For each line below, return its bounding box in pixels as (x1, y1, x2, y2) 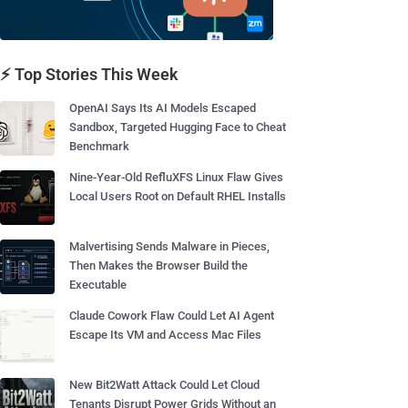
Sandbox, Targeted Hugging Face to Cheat (69, 120, 286, 134)
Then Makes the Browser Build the (69, 259, 248, 272)
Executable (69, 278, 127, 291)
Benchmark (69, 139, 129, 153)
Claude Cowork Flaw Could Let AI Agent (69, 309, 274, 322)
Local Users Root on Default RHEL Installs (69, 189, 286, 203)
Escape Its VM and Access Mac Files (69, 328, 261, 342)
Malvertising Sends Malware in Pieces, (69, 240, 270, 253)
